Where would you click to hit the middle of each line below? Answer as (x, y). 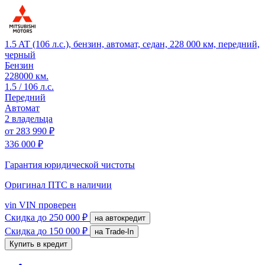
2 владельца (29, 118)
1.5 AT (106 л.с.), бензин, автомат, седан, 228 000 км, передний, (132, 44)
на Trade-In (119, 231)
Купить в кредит (38, 244)
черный (20, 54)
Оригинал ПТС (37, 185)
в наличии (91, 185)
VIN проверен (46, 205)
